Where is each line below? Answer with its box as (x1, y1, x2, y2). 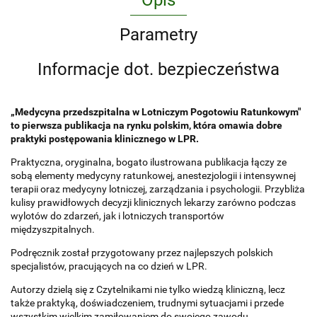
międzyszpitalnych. (11, 224, 95, 236)
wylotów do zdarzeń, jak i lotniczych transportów (11, 210, 224, 222)
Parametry (120, 25, 197, 45)
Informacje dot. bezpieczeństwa (38, 59, 279, 80)
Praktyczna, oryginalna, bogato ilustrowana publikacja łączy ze (11, 156, 287, 168)
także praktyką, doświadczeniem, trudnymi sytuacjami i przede (11, 297, 284, 309)
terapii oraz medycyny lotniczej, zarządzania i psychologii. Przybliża (11, 183, 305, 195)
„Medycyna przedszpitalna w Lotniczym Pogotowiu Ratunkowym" (11, 106, 301, 118)
